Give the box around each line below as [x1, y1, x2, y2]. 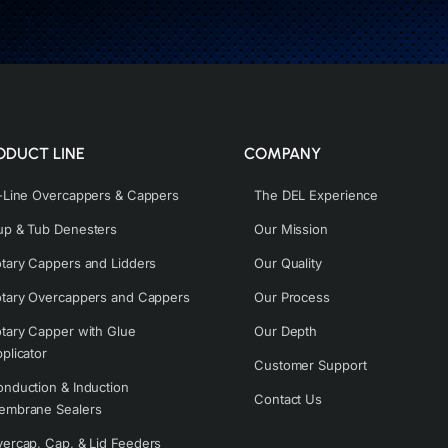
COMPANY [244, 144, 321, 163]
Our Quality [254, 255, 322, 271]
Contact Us [254, 391, 322, 407]
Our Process [254, 289, 330, 305]
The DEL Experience [254, 187, 379, 203]
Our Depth [254, 323, 318, 339]
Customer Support [254, 357, 367, 373]
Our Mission [254, 221, 328, 237]
